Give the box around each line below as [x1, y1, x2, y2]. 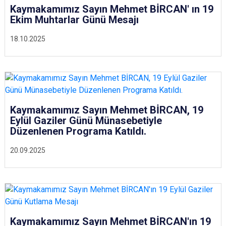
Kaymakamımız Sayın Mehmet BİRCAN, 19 [10, 104, 203, 116]
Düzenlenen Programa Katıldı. [10, 125, 146, 137]
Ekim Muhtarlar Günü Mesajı [10, 14, 139, 26]
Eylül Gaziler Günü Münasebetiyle [10, 115, 162, 127]
